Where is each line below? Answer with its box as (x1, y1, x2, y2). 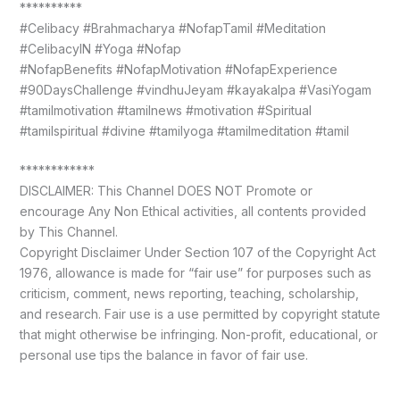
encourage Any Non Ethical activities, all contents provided (19, 204, 366, 220)
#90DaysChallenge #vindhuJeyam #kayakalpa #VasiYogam (19, 82, 371, 98)
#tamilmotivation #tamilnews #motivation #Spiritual (19, 103, 312, 119)
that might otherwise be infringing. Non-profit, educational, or (19, 327, 378, 343)
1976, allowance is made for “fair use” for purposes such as (19, 265, 371, 281)
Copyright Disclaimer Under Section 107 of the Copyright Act (19, 245, 376, 261)
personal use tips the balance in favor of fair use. (19, 347, 308, 363)
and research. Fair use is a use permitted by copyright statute (19, 306, 380, 322)
